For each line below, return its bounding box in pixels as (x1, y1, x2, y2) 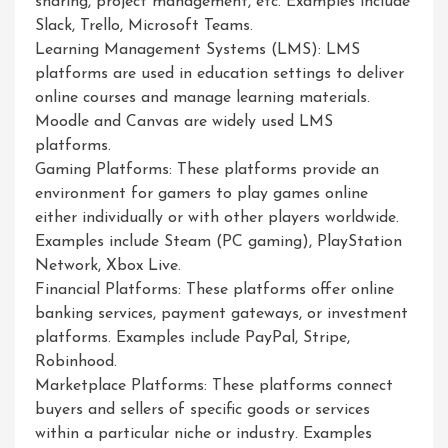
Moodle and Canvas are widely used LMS (35, 114, 333, 130)
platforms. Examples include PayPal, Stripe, (35, 330, 350, 346)
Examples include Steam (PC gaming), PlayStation (35, 234, 402, 250)
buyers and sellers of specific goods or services (35, 402, 370, 418)
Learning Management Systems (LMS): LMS (35, 42, 360, 58)
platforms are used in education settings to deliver (35, 66, 404, 82)
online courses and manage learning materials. (35, 90, 370, 106)
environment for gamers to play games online (35, 186, 368, 202)
